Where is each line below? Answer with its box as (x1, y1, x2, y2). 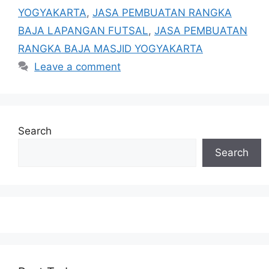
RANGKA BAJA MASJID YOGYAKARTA (18, 42, 203, 55)
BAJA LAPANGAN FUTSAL (18, 24, 148, 37)
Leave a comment (34, 60, 121, 73)
